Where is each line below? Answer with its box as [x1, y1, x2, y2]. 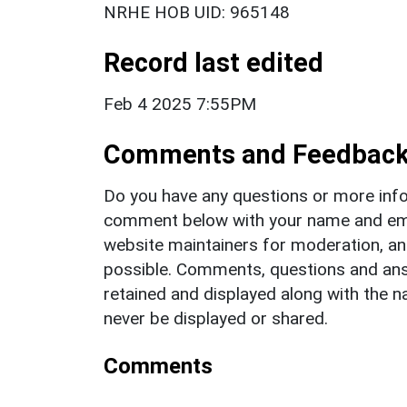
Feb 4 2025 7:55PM [104, 93, 256, 114]
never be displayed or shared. [104, 307, 328, 329]
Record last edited [104, 46, 323, 78]
